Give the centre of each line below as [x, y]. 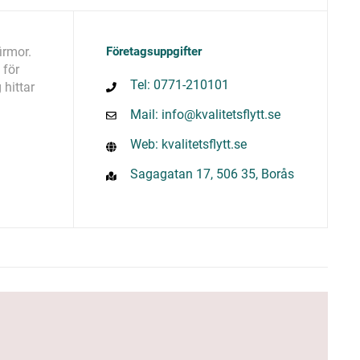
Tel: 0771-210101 [179, 84]
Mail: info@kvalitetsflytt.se [205, 114]
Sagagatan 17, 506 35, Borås [212, 174]
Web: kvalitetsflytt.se [188, 144]
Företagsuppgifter [153, 51]
